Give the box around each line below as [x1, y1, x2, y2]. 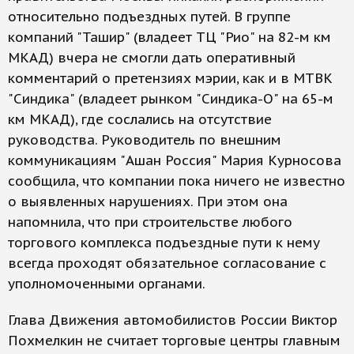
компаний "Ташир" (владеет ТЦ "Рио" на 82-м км [8, 28, 331, 46]
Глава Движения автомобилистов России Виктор [8, 311, 337, 329]
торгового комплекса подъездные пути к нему [8, 234, 320, 251]
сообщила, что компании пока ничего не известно [8, 172, 345, 190]
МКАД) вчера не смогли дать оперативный [8, 49, 296, 66]
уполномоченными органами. [8, 275, 205, 292]
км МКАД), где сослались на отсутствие [8, 111, 272, 128]
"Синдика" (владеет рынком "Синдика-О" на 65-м [8, 90, 333, 107]
